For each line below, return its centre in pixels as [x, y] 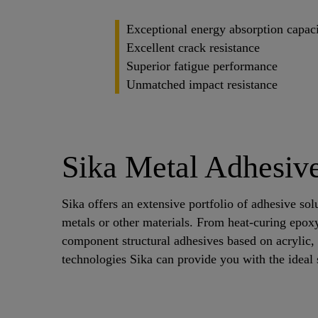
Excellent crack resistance [193, 47]
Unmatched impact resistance [202, 84]
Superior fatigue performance [202, 66]
